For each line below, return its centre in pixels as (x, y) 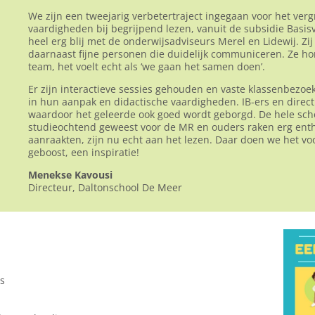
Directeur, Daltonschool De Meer (105, 187)
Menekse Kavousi (70, 174)
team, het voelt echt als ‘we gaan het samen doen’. (147, 66)
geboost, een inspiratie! (84, 152)
